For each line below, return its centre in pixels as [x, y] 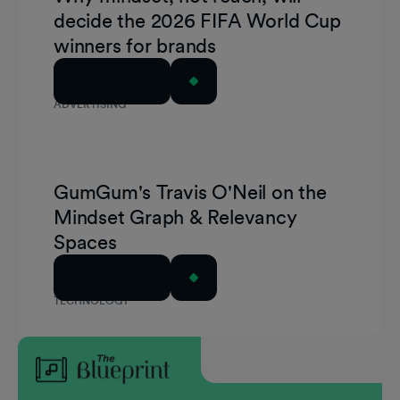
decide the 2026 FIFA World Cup [197, 20]
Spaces [85, 242]
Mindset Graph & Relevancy [175, 217]
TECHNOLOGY [92, 300]
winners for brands [135, 45]
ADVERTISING [90, 104]
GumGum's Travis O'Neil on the [190, 192]
